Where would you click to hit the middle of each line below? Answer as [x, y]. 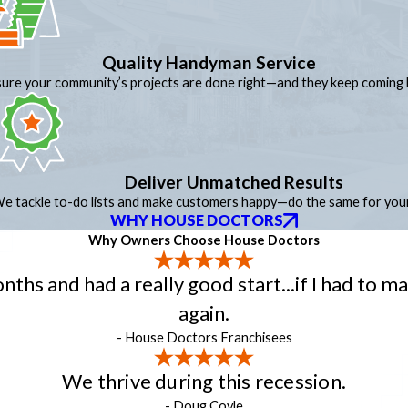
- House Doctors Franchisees [204, 337]
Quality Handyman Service [209, 63]
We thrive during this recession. [204, 381]
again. [204, 312]
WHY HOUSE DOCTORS [196, 220]
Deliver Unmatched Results [234, 181]
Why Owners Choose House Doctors [204, 240]
